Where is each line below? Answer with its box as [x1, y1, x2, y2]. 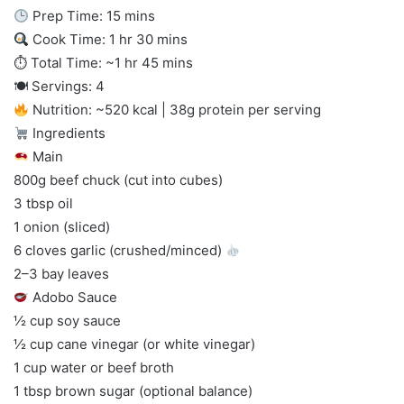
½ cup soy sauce [14, 312, 121, 330]
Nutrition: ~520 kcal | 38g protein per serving [29, 101, 322, 119]
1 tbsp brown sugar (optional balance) [14, 382, 252, 400]
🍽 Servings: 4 [14, 78, 105, 96]
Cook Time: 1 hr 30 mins [29, 31, 188, 49]
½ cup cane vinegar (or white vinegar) [14, 335, 255, 353]
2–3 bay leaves [14, 265, 109, 283]
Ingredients [29, 124, 106, 142]
